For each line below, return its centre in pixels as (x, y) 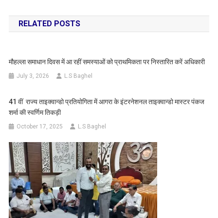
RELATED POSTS (49, 24)
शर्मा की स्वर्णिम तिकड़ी (35, 113)
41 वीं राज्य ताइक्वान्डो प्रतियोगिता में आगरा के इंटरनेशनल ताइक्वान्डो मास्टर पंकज (107, 102)
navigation (43, 12)
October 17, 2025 (40, 127)
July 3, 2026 (33, 76)
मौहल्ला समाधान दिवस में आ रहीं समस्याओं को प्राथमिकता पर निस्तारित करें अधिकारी (107, 62)
